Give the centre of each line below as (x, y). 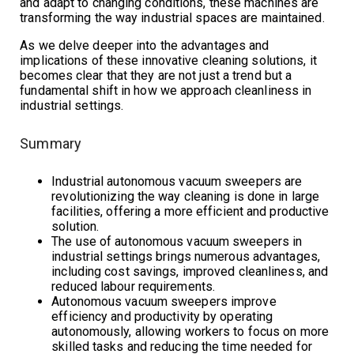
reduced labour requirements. (134, 286)
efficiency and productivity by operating (162, 316)
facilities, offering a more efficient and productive (190, 211)
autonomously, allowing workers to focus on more (190, 331)
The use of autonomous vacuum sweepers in (177, 241)
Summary (51, 143)
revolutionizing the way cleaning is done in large (186, 196)
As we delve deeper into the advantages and (145, 45)
